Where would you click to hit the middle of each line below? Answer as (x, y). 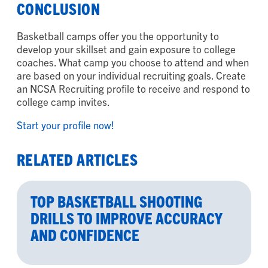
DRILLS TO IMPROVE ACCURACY (127, 217)
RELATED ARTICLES (77, 159)
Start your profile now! (66, 125)
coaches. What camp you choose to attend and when (133, 62)
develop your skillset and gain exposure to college (126, 49)
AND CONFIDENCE (85, 234)
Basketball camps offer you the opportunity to (118, 36)
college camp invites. (63, 102)
